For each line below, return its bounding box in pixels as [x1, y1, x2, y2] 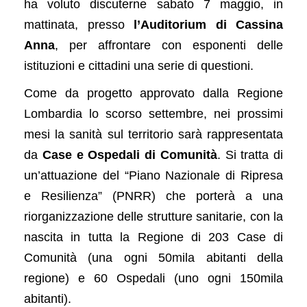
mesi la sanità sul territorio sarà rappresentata [24, 127, 283, 141]
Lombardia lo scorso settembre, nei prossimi [24, 106, 283, 121]
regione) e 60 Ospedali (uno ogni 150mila [24, 271, 283, 285]
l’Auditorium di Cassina [134, 17, 283, 32]
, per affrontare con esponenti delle [55, 38, 283, 52]
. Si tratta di [217, 147, 283, 162]
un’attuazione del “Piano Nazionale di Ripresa [24, 168, 283, 182]
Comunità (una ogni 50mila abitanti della [24, 250, 283, 265]
